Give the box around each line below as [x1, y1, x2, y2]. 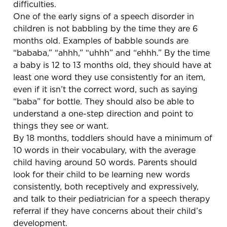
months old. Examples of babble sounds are [13, 34, 188, 46]
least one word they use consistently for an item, [13, 71, 205, 83]
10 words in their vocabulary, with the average [13, 144, 196, 156]
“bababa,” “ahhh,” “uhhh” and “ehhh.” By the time [13, 47, 210, 58]
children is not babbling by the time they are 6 [13, 22, 198, 34]
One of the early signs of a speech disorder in [13, 10, 194, 22]
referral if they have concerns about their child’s [13, 205, 202, 216]
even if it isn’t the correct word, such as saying [13, 83, 198, 95]
